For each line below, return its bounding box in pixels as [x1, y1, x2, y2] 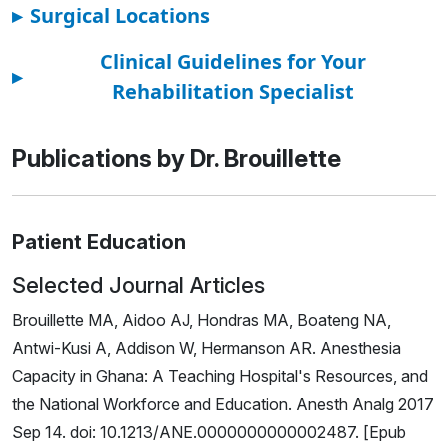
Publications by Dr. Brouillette [12, 144, 341, 174]
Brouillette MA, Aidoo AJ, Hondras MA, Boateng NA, [12, 310, 391, 331]
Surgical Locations [30, 2, 210, 30]
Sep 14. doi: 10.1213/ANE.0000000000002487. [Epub [12, 422, 406, 443]
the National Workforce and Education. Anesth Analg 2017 [12, 394, 434, 415]
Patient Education [12, 230, 186, 255]
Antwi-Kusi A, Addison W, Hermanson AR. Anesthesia [12, 338, 401, 359]
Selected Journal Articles [12, 272, 265, 299]
